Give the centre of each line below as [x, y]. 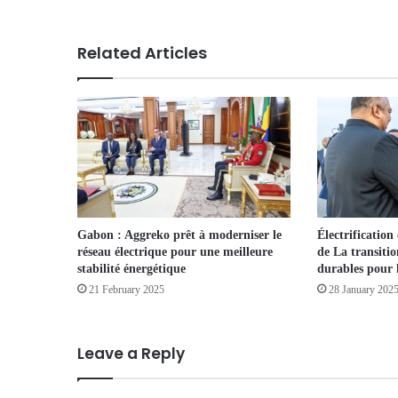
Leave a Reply [131, 353]
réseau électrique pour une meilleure [175, 251]
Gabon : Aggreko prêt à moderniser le [179, 235]
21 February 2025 [127, 289]
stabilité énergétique [131, 268]
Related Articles [142, 53]
